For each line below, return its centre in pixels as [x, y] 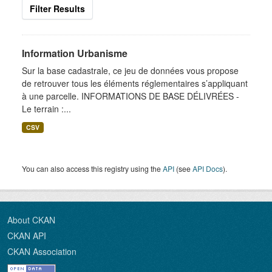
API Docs [208, 168]
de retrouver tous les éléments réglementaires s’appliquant [135, 83]
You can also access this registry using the [92, 168]
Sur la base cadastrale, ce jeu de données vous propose [130, 70]
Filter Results [57, 8]
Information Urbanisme [75, 53]
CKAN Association [42, 251]
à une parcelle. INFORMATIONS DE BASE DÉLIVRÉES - [131, 96]
